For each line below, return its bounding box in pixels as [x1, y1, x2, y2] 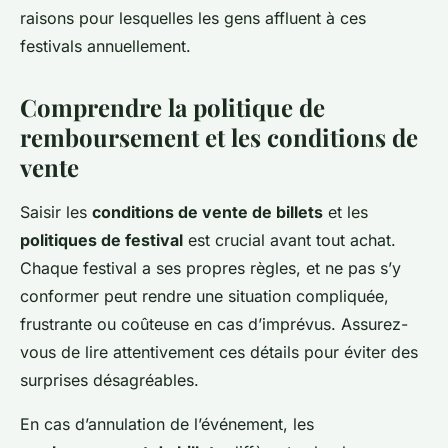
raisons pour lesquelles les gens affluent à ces [20, 7, 366, 28]
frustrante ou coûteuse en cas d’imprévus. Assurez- [20, 313, 408, 334]
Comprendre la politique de [20, 90, 325, 123]
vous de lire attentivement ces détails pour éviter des [20, 341, 418, 362]
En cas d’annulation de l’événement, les [20, 413, 314, 434]
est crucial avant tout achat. [183, 229, 396, 250]
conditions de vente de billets [92, 201, 323, 222]
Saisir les [20, 201, 92, 222]
